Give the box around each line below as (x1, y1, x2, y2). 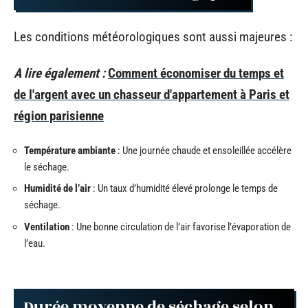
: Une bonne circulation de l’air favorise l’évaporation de (69, 220, 291, 233)
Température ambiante (24, 144, 115, 157)
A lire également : (14, 65, 105, 81)
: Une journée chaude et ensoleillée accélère (115, 144, 291, 157)
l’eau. (24, 236, 45, 250)
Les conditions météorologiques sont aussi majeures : (14, 28, 292, 45)
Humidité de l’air (24, 182, 91, 195)
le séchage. (24, 160, 69, 173)
